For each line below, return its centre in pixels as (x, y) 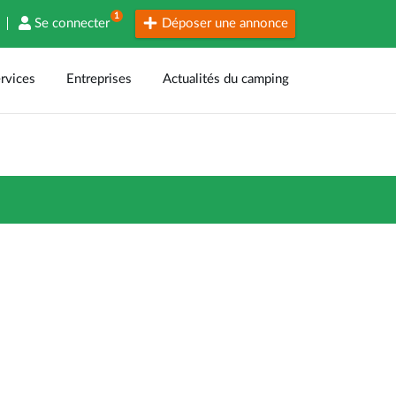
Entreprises (99, 79)
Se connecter (74, 23)
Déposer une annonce (223, 23)
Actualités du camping (226, 79)
